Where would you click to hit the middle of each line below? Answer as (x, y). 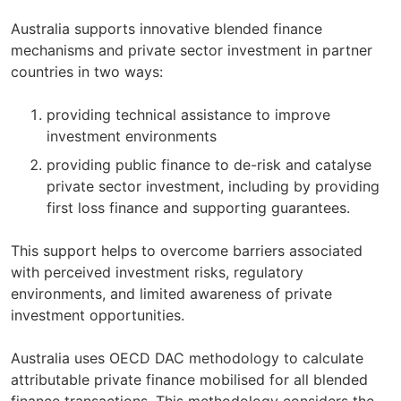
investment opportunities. (98, 315)
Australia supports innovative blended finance (166, 29)
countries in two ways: (87, 72)
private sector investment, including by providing (213, 186)
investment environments (132, 136)
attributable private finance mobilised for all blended (189, 380)
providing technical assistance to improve (188, 115)
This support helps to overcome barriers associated (187, 251)
